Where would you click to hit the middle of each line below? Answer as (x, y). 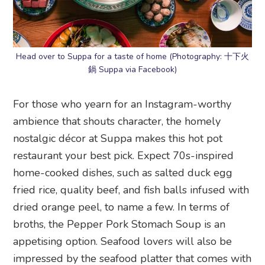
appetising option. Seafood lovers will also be (123, 241)
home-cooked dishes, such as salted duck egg (123, 172)
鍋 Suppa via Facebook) (132, 69)
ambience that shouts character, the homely (117, 121)
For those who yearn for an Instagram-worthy (122, 104)
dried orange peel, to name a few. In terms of (122, 207)
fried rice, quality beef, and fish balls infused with (131, 190)
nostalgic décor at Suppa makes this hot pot (118, 138)
